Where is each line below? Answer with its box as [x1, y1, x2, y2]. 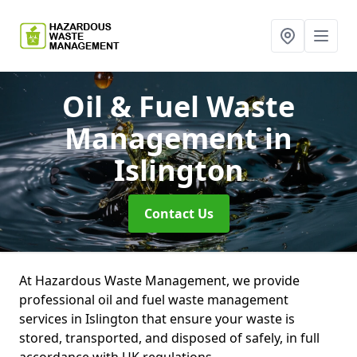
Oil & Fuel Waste [62, 87, 295, 126]
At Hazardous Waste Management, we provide [19, 272, 300, 289]
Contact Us [143, 205, 214, 222]
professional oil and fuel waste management [19, 291, 288, 308]
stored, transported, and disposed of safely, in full [19, 329, 320, 347]
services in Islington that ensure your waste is [19, 310, 295, 328]
